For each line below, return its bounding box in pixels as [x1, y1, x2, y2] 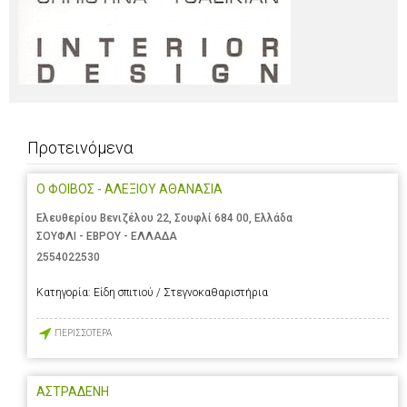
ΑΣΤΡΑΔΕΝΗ [36, 383, 109, 399]
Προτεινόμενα [27, 138, 133, 158]
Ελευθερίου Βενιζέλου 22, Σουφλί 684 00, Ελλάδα [36, 212, 293, 225]
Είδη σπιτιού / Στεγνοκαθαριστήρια [94, 285, 268, 299]
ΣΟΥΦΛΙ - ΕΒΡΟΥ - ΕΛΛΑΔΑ [36, 230, 177, 243]
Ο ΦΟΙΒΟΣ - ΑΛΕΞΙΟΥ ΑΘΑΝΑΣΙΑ [36, 182, 223, 197]
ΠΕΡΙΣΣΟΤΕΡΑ [55, 328, 112, 339]
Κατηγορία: [36, 285, 94, 299]
